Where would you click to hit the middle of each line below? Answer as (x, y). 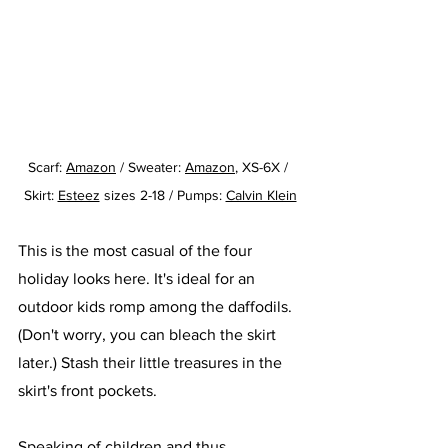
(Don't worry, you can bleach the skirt (149, 335)
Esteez (78, 195)
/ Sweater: (152, 167)
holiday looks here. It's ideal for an (138, 279)
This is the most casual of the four (137, 251)
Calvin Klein (261, 195)
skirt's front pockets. (89, 391)
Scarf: (47, 167)
